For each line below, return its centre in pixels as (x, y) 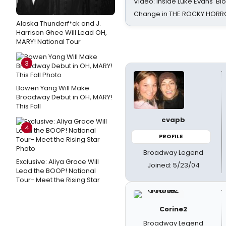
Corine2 (174, 209)
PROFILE (171, 136)
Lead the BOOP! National (56, 171)
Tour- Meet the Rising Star (58, 180)
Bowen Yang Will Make (53, 88)
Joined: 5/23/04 (173, 165)
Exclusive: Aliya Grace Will (58, 162)
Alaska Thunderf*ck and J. (59, 23)
